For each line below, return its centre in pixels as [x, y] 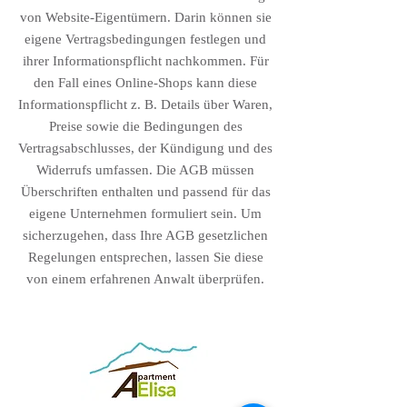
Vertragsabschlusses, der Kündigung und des [145, 148]
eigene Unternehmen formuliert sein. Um [145, 213]
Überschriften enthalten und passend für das [145, 192]
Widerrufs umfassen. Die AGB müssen [145, 170]
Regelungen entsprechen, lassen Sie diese [145, 257]
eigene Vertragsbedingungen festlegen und [145, 39]
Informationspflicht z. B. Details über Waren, [145, 104]
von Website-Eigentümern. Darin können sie [145, 17]
